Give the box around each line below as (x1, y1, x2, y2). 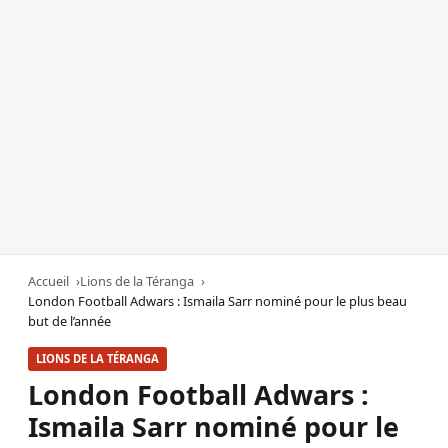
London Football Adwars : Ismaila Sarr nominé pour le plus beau (28, 292, 407, 311)
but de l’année (28, 312, 111, 331)
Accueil (28, 272, 69, 291)
